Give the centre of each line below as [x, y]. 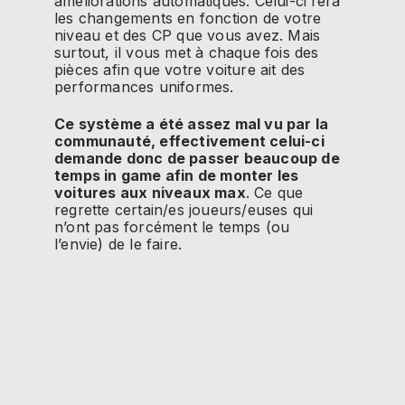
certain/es [149, 210]
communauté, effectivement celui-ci [189, 141]
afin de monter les [230, 176]
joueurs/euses [239, 210]
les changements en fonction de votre [188, 18]
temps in [88, 176]
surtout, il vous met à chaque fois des [187, 52]
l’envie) [79, 245]
